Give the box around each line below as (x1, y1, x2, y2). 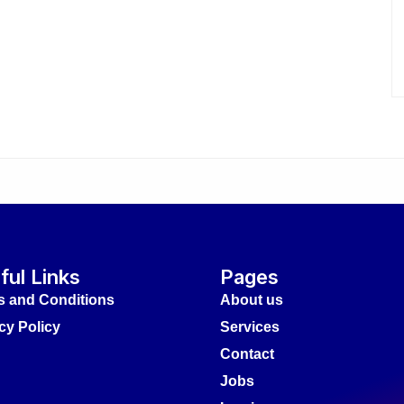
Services (220, 319, 280, 335)
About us (220, 292, 283, 308)
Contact (220, 346, 274, 362)
